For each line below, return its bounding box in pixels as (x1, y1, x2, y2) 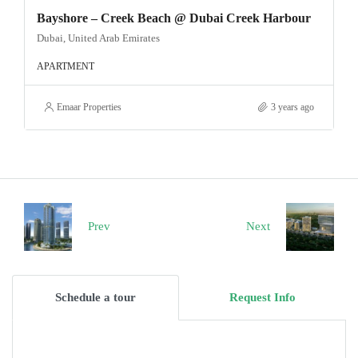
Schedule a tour (55, 290, 136, 304)
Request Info (229, 290, 296, 304)
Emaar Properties (57, 101, 121, 113)
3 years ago (271, 101, 314, 113)
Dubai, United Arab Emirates (37, 31, 160, 44)
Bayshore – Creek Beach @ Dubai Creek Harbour (37, 10, 311, 25)
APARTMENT (37, 60, 94, 72)
